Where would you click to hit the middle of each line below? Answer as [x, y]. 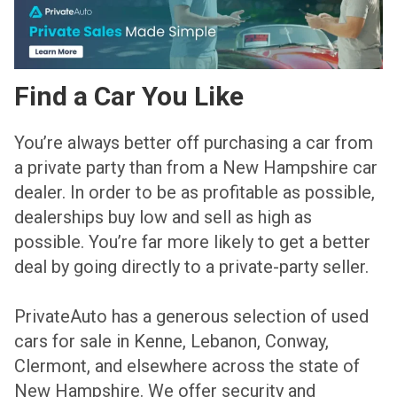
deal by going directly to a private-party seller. [191, 266]
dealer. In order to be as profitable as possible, [195, 192]
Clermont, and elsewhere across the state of [187, 366]
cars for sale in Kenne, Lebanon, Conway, [171, 341]
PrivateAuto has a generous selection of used [191, 316]
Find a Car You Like [129, 96]
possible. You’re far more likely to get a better [192, 241]
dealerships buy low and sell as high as [163, 217]
